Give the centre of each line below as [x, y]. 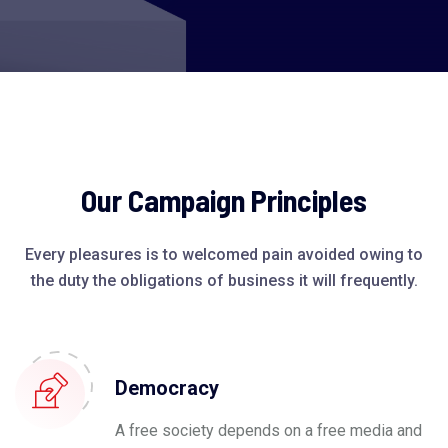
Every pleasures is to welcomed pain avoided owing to [224, 254]
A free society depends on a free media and [268, 430]
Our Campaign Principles [224, 200]
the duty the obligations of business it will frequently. [224, 280]
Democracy [167, 388]
